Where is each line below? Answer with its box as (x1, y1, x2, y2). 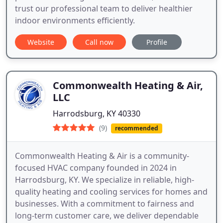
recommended (114, 124, 158, 133)
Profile (146, 37, 167, 47)
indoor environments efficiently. (15, 15, 135, 26)
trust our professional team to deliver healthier (15, 3, 193, 14)
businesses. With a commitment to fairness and (15, 198, 194, 210)
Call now (85, 37, 113, 47)
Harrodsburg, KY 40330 (53, 108, 140, 119)
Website (27, 37, 54, 47)
